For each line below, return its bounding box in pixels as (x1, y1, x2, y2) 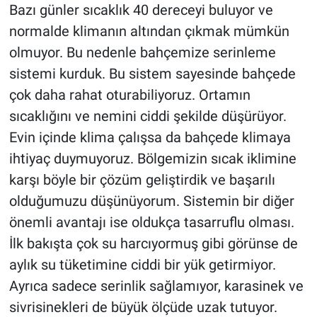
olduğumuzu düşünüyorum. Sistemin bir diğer (8, 192, 294, 209)
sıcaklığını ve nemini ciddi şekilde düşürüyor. (8, 107, 287, 125)
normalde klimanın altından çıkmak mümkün (8, 22, 289, 40)
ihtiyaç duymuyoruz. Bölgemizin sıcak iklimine (8, 149, 296, 167)
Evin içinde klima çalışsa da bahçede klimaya (8, 128, 291, 146)
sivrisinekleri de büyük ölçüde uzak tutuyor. (8, 298, 277, 316)
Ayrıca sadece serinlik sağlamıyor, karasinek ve (8, 277, 304, 294)
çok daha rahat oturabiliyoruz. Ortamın (8, 86, 250, 103)
